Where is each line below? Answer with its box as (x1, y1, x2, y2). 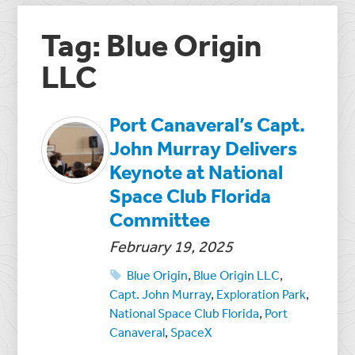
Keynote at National (109, 158, 284, 184)
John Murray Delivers (109, 135, 298, 160)
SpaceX (170, 323, 213, 340)
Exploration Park (216, 285, 307, 302)
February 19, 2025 (109, 236, 234, 255)
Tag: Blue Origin (41, 25, 262, 64)
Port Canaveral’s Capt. (109, 111, 306, 136)
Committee (109, 206, 211, 231)
